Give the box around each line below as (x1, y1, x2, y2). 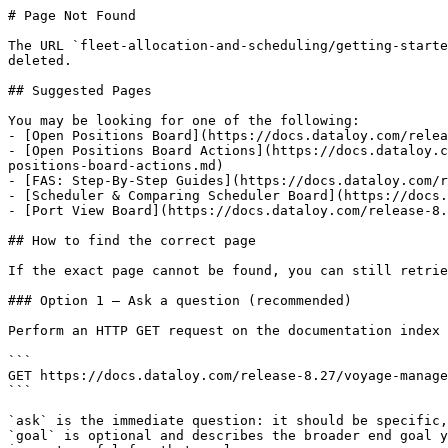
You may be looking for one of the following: (8, 113, 360, 128)
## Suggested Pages (8, 83, 152, 98)
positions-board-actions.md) (8, 158, 224, 173)
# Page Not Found (8, 8, 136, 23)
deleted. (8, 53, 72, 68)
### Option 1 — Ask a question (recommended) (8, 293, 352, 308)
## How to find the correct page (8, 233, 256, 248)
